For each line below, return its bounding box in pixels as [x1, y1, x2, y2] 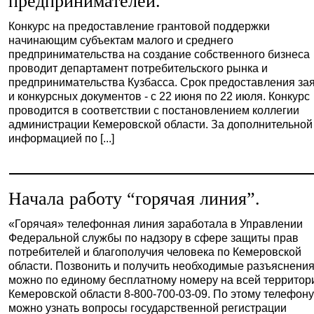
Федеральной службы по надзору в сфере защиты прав [8, 231, 299, 244]
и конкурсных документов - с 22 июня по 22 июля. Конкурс [8, 90, 310, 102]
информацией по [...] [8, 132, 115, 144]
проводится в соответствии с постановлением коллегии [8, 104, 300, 116]
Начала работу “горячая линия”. [8, 189, 261, 209]
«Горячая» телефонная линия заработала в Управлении [8, 217, 303, 230]
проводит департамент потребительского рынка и [8, 62, 268, 74]
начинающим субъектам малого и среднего [8, 34, 234, 46]
